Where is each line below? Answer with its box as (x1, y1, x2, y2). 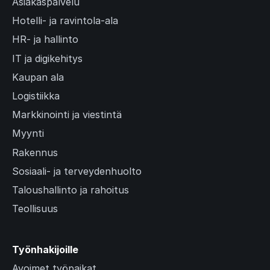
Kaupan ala (12, 71, 64, 83)
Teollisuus (12, 202, 58, 215)
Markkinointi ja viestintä (12, 108, 122, 121)
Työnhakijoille (12, 243, 78, 256)
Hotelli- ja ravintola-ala (12, 14, 118, 27)
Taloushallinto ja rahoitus (12, 183, 129, 196)
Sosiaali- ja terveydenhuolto (12, 165, 142, 177)
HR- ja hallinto (12, 33, 78, 46)
